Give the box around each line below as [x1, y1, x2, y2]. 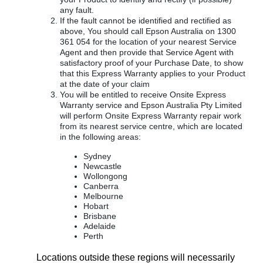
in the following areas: [60, 132, 141, 141]
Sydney [83, 151, 111, 161]
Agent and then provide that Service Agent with [60, 48, 234, 57]
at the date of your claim [60, 79, 150, 89]
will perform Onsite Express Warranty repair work [60, 111, 241, 120]
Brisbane [83, 211, 116, 221]
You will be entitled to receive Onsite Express [60, 90, 226, 99]
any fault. [60, 5, 94, 15]
